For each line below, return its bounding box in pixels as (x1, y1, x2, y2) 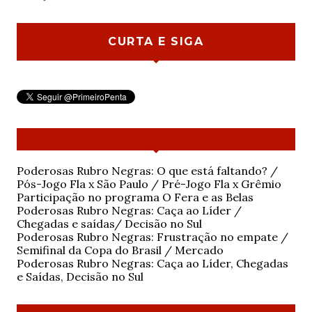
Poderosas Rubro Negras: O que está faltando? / (16, 164, 278, 178)
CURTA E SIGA (108, 35, 204, 49)
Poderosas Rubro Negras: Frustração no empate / (16, 230, 288, 244)
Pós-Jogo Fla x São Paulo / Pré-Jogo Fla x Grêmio (16, 177, 281, 192)
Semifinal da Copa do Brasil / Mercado (16, 243, 224, 258)
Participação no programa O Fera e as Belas (16, 190, 253, 205)
